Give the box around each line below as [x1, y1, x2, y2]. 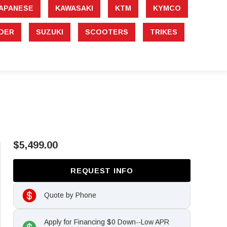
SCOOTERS [85, 28, 128, 36]
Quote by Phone [44, 191, 96, 200]
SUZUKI [36, 28, 63, 36]
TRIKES [150, 28, 177, 36]
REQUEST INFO [70, 166, 133, 175]
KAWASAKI [55, 4, 93, 13]
